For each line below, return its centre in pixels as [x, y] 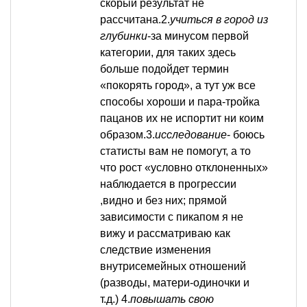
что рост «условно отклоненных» [184, 168]
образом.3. [127, 135]
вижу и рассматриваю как [165, 234]
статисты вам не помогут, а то [175, 151]
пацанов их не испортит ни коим [182, 119]
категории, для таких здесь [168, 53]
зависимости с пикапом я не [172, 217]
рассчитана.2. [135, 20]
